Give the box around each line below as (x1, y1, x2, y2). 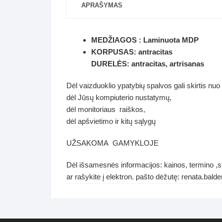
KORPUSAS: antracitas (91, 48, 172, 56)
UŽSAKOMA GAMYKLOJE (66, 139, 159, 147)
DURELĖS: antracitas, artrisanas (91, 59, 204, 68)
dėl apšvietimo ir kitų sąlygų (66, 117, 156, 125)
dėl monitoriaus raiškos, (66, 105, 145, 113)
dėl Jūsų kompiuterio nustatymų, (66, 93, 171, 102)
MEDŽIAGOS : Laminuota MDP (91, 36, 199, 44)
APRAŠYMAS (81, 1, 122, 9)
